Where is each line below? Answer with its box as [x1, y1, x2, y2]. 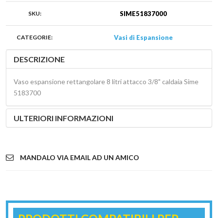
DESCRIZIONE [14, 54, 65, 64]
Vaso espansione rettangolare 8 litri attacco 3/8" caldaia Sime [14, 77, 199, 86]
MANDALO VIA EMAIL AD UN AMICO [20, 153, 139, 162]
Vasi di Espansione [113, 33, 173, 41]
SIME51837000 [119, 9, 167, 18]
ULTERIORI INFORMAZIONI [14, 113, 113, 123]
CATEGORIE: [17, 33, 53, 41]
